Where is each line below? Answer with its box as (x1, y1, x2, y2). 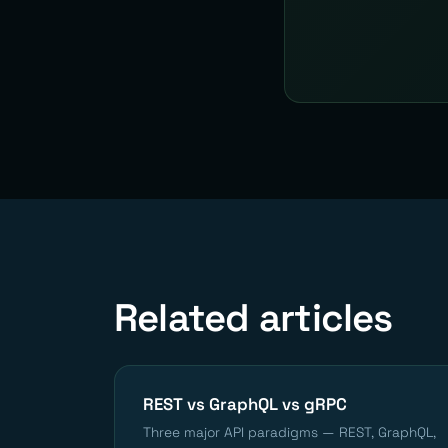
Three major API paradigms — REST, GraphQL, (143, 424, 436, 442)
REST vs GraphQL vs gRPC (143, 393, 347, 416)
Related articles (114, 293, 393, 343)
